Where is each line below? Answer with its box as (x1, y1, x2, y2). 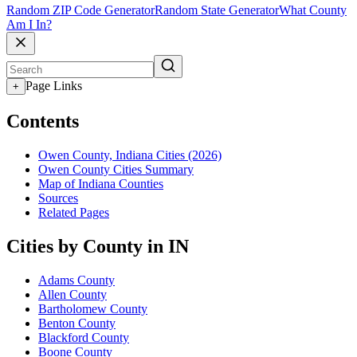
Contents (6, 111, 79, 132)
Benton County (38, 316, 116, 330)
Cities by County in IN (6, 235, 189, 257)
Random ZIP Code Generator (6, 3, 155, 18)
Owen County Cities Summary (38, 162, 194, 176)
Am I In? (6, 18, 52, 32)
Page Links (25, 79, 82, 93)
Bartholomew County (38, 301, 147, 316)
